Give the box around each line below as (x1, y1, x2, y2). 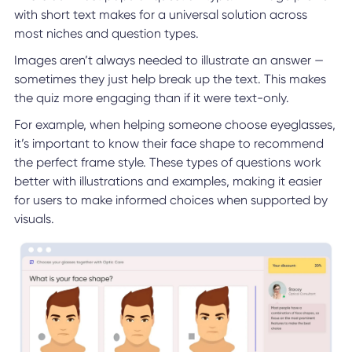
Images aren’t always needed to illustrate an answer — (13, 52, 324, 68)
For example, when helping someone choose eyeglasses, (13, 116, 335, 132)
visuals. (13, 211, 54, 226)
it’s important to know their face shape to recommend (13, 135, 324, 151)
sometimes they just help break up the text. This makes (13, 71, 326, 86)
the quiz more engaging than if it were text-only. (13, 90, 289, 105)
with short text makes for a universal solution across (13, 6, 307, 22)
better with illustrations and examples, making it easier (13, 173, 322, 189)
